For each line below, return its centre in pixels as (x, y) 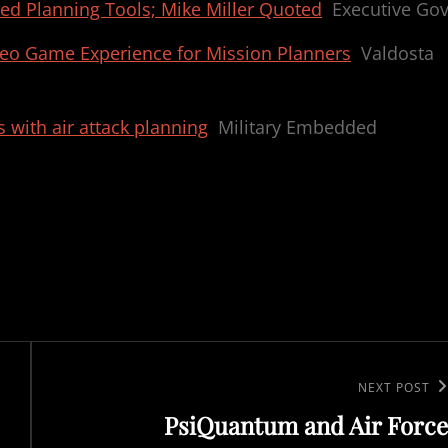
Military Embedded (297, 127)
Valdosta (397, 53)
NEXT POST (393, 387)
